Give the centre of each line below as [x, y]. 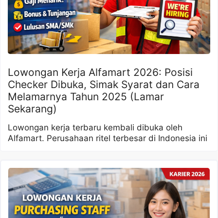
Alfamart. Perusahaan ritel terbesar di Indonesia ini [108, 138]
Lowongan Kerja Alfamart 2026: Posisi [100, 73]
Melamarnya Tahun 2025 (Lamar [86, 97]
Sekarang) [32, 109]
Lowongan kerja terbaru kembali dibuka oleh [95, 128]
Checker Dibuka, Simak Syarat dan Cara [104, 85]
